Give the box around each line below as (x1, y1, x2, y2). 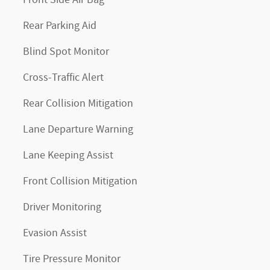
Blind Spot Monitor (23, 45, 109, 59)
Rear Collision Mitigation (23, 96, 133, 111)
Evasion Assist (23, 226, 87, 240)
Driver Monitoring (23, 200, 101, 215)
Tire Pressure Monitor (23, 252, 121, 266)
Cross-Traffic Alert (23, 71, 104, 85)
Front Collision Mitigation (23, 174, 137, 189)
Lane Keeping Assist (23, 148, 113, 163)
